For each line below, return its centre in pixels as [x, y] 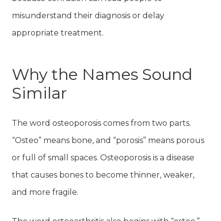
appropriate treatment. [58, 33]
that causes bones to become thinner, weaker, [103, 175]
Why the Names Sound [102, 74]
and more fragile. [45, 192]
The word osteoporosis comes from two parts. [101, 123]
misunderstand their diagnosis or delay [88, 15]
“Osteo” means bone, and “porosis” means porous [108, 140]
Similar [39, 93]
